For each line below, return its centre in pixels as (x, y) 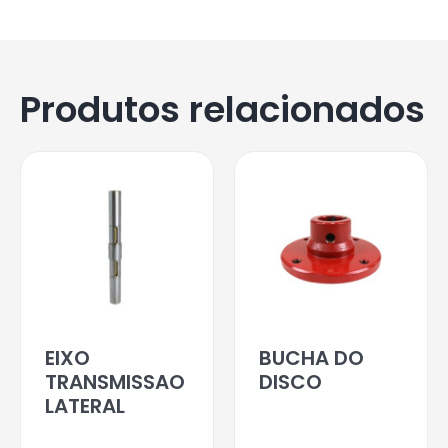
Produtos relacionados (222, 109)
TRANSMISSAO (115, 381)
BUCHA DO (311, 357)
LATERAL (85, 405)
